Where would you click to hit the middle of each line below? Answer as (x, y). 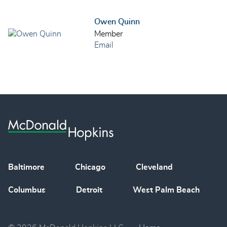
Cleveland (154, 167)
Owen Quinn (117, 22)
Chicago (90, 167)
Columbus (27, 190)
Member (108, 34)
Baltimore (26, 167)
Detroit (89, 190)
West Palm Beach (166, 190)
